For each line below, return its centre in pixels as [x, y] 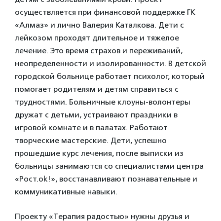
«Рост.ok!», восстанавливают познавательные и [106, 179]
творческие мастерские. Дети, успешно [91, 140]
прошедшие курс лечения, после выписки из [99, 153]
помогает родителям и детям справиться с [97, 89]
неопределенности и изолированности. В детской [110, 63]
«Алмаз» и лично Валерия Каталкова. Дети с [99, 25]
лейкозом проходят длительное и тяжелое [97, 38]
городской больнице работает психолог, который [110, 76]
